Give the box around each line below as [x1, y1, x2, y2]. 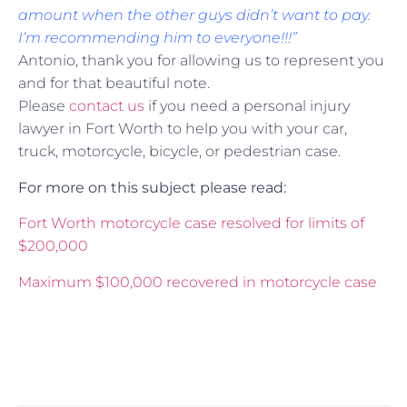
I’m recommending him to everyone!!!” [18, 29, 297, 47]
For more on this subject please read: [18, 178, 286, 196]
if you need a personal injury [144, 97, 350, 115]
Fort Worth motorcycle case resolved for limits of [18, 214, 364, 233]
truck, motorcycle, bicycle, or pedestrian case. [18, 143, 341, 161]
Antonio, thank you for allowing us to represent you [18, 52, 384, 70]
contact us [69, 97, 144, 115]
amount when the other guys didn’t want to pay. [18, 6, 371, 25]
